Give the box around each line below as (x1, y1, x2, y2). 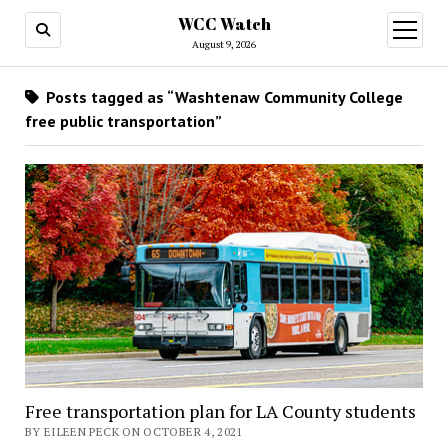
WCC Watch (177, 13, 271, 35)
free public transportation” (24, 111, 222, 131)
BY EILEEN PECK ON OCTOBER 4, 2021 (24, 423, 243, 439)
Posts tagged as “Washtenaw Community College (41, 87, 403, 107)
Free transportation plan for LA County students (24, 398, 416, 423)
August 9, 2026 (192, 38, 256, 51)
